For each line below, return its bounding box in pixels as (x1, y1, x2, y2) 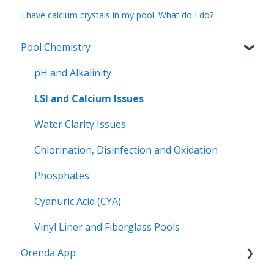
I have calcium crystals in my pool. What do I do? (21, 9, 214, 21)
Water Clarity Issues (34, 117, 126, 131)
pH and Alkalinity (34, 65, 111, 80)
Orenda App (21, 245, 76, 259)
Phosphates (34, 168, 89, 182)
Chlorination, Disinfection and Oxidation (34, 143, 218, 157)
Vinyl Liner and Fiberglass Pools (34, 220, 180, 234)
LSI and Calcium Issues (34, 91, 144, 105)
